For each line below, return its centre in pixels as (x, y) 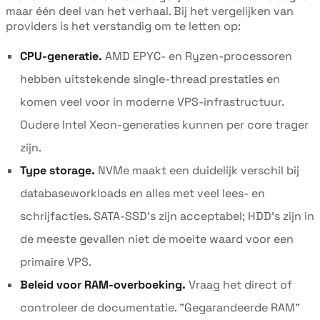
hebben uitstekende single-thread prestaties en (150, 79)
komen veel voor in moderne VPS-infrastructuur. (152, 101)
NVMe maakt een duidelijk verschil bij (197, 170)
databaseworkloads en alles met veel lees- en (142, 193)
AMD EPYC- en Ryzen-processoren (197, 56)
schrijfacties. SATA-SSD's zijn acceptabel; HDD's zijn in (167, 216)
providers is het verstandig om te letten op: (123, 26)
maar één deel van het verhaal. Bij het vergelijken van (150, 11)
